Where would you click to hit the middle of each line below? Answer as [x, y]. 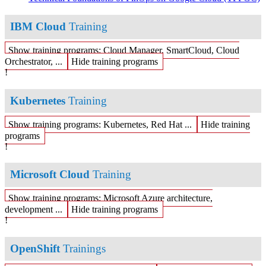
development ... [34, 210]
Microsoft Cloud [50, 175]
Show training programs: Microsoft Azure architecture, [110, 198]
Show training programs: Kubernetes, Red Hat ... [100, 124]
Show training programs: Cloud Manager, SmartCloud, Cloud [124, 50]
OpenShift [35, 249]
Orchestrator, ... [34, 61]
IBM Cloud [38, 27]
